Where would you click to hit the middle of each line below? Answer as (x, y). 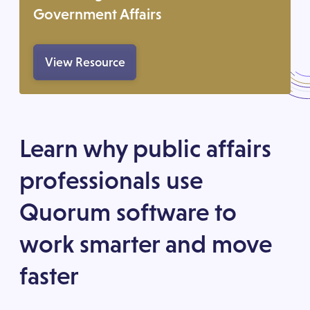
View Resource (85, 62)
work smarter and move (146, 244)
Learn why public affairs (146, 149)
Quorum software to (128, 212)
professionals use (111, 181)
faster (49, 276)
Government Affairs (98, 15)
